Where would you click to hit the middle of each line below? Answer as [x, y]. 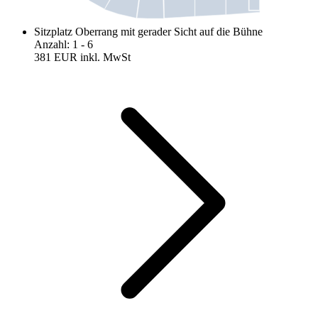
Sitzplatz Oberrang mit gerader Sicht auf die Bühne [148, 32]
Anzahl [50, 45]
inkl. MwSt [105, 57]
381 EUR [56, 57]
